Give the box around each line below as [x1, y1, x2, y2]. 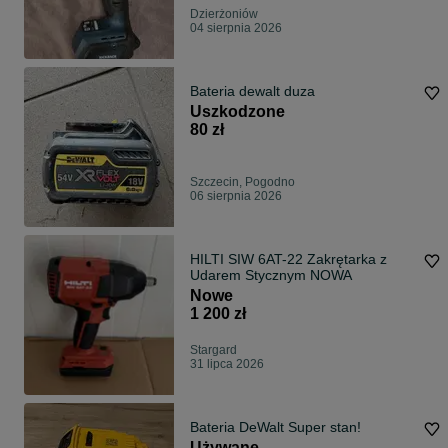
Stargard [190, 343, 237, 358]
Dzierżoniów [190, 7, 258, 22]
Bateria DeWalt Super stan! [190, 419, 361, 436]
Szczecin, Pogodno [190, 175, 295, 190]
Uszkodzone [190, 103, 285, 121]
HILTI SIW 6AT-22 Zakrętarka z [190, 251, 387, 268]
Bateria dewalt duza [190, 83, 315, 100]
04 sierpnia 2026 [190, 21, 282, 36]
